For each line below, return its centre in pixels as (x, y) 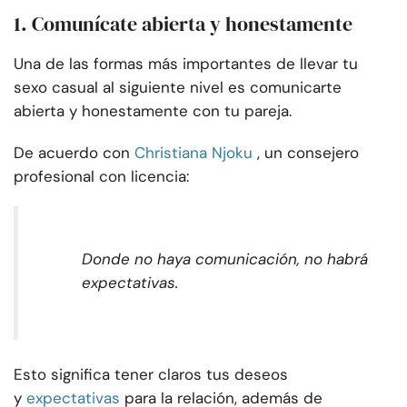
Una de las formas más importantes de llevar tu (186, 64)
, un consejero (308, 153)
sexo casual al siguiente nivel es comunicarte (178, 88)
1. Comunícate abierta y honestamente (183, 24)
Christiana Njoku (194, 153)
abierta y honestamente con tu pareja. (153, 111)
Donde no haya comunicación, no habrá (225, 259)
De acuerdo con (72, 153)
